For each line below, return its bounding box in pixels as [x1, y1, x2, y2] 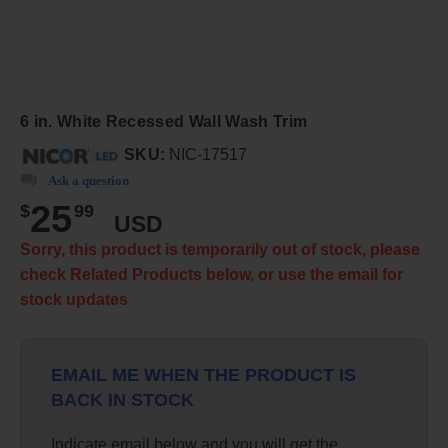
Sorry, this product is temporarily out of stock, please [20, 241, 420, 258]
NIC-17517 [165, 146, 248, 164]
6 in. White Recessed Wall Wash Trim [20, 113, 308, 130]
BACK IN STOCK [51, 389, 194, 410]
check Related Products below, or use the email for [20, 266, 403, 283]
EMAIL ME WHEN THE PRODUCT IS [51, 364, 356, 385]
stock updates [20, 291, 128, 308]
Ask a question [48, 173, 129, 188]
